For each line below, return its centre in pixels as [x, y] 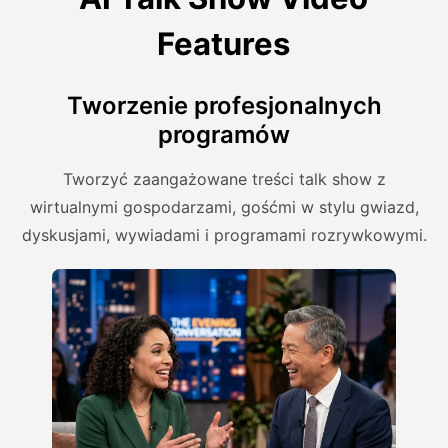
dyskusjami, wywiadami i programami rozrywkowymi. [224, 235]
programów [224, 135]
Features [224, 44]
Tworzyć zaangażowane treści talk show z [224, 179]
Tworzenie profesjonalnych [224, 106]
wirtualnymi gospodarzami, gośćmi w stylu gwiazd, [224, 207]
